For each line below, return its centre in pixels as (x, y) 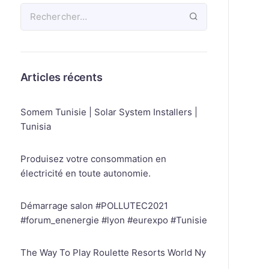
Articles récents (61, 77)
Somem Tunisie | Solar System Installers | (109, 112)
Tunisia (35, 126)
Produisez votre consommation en (93, 159)
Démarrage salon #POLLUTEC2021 (94, 206)
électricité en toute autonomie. (85, 173)
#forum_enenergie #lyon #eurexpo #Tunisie (113, 220)
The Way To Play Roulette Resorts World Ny (113, 252)
